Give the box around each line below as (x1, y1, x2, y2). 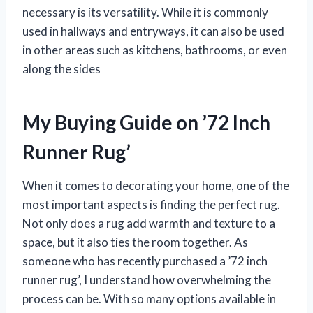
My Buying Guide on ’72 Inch (22, 110, 270, 135)
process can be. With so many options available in (22, 291, 276, 307)
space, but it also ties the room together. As (22, 235, 248, 250)
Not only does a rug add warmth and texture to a (22, 216, 275, 231)
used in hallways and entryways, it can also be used (22, 24, 284, 39)
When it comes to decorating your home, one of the (22, 178, 289, 194)
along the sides (22, 61, 101, 77)
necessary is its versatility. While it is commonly (22, 5, 268, 20)
